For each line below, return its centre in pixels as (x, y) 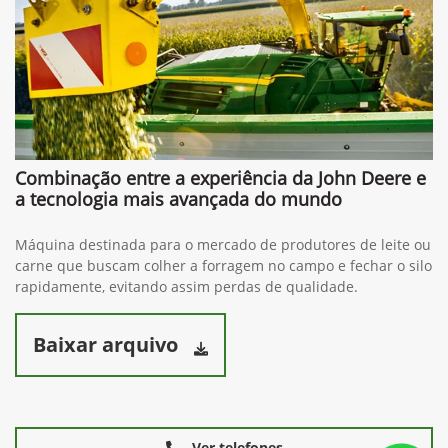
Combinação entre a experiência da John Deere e (220, 177)
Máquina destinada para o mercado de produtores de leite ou (223, 244)
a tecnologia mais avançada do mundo (178, 198)
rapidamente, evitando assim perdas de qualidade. (186, 286)
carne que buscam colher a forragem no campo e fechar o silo (223, 265)
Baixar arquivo (105, 344)
